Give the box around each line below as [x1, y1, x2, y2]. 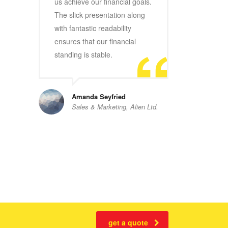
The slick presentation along [54, 10, 145, 20]
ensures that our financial [54, 36, 136, 46]
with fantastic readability [54, 23, 131, 33]
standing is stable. [54, 49, 112, 60]
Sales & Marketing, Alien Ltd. [72, 102, 158, 111]
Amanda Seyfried [72, 92, 126, 101]
